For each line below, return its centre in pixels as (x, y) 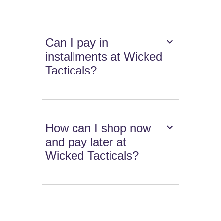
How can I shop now (98, 128)
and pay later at (86, 142)
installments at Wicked (104, 57)
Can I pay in (77, 43)
